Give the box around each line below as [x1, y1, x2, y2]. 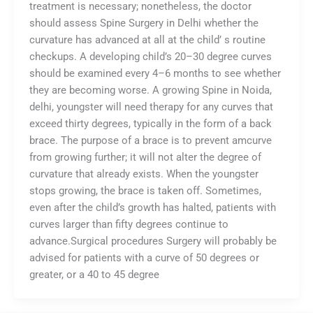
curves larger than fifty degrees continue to [29, 217, 228, 231]
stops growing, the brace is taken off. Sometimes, [29, 184, 261, 197]
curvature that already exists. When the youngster [29, 167, 259, 180]
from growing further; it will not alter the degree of [29, 150, 261, 163]
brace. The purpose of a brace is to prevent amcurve [29, 133, 272, 147]
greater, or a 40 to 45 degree [29, 268, 159, 281]
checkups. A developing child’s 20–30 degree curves [29, 50, 272, 63]
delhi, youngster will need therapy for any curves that [29, 100, 273, 113]
